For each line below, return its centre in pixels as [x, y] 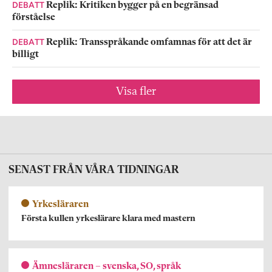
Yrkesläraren [60, 204]
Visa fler [136, 91]
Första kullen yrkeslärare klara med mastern [108, 219]
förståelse [34, 17]
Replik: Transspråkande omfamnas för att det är [149, 42]
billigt [25, 54]
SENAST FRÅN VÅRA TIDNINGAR [94, 170]
